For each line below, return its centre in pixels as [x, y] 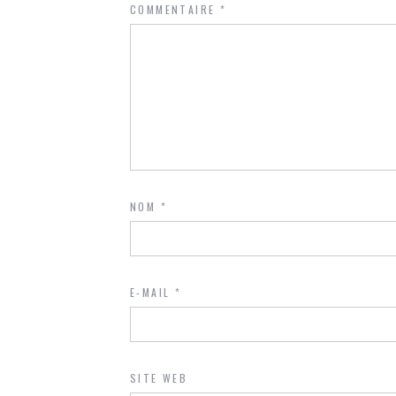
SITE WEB [159, 378]
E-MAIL [152, 292]
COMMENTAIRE [175, 9]
